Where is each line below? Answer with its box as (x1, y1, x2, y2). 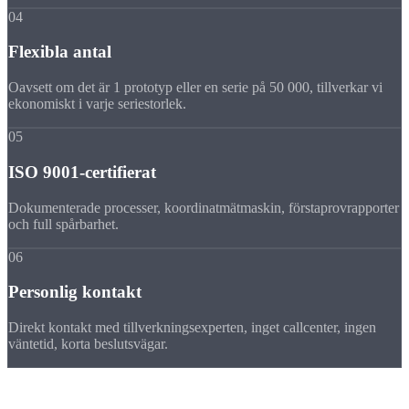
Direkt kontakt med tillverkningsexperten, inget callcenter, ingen (8, 320, 376, 336)
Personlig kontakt (8, 282, 142, 302)
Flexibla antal (8, 42, 111, 62)
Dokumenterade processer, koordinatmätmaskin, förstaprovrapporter (8, 199, 399, 215)
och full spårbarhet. (8, 215, 119, 232)
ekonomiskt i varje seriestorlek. (8, 96, 186, 112)
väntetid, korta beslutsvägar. (8, 336, 168, 352)
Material (7, 368, 55, 384)
